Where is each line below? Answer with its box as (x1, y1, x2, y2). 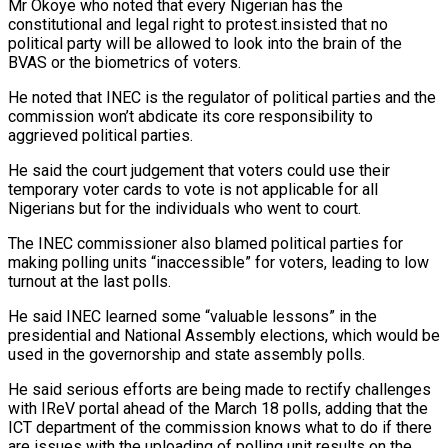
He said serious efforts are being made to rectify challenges (8, 380, 431, 400)
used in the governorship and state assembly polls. (8, 345, 365, 365)
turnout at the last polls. (8, 272, 171, 292)
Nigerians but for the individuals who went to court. (8, 199, 361, 219)
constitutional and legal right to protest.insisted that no (8, 15, 388, 35)
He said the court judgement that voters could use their (8, 161, 390, 181)
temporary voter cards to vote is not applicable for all (8, 180, 378, 200)
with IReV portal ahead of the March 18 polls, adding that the (8, 399, 428, 419)
